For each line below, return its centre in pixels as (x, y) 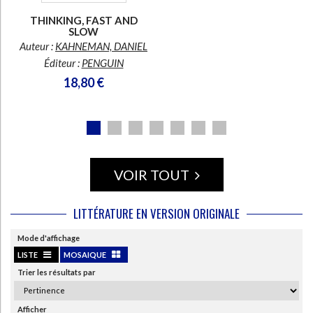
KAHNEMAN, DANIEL (101, 46)
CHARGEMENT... (156, 89)
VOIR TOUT (153, 174)
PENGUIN (102, 63)
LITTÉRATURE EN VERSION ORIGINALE (156, 213)
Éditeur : (63, 63)
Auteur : (37, 46)
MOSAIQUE (86, 254)
